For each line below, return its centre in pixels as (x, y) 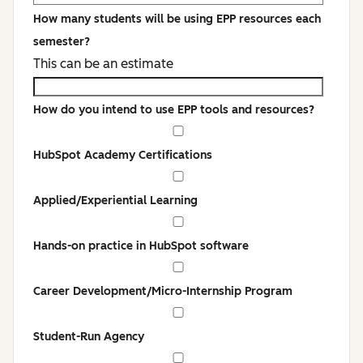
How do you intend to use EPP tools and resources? (174, 110)
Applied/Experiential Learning (115, 201)
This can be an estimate (103, 64)
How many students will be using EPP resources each (177, 19)
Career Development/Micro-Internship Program (163, 291)
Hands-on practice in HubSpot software (141, 246)
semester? (62, 42)
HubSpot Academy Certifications (123, 155)
